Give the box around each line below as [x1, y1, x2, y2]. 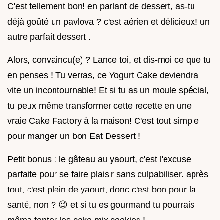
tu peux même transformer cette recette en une [7, 101, 192, 110]
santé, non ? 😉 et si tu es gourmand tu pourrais [7, 200, 194, 210]
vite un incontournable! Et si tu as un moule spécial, [7, 85, 209, 95]
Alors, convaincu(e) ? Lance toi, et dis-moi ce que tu [7, 55, 211, 65]
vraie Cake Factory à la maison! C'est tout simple [7, 116, 199, 126]
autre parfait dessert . [7, 32, 91, 42]
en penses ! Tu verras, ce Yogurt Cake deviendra [7, 70, 198, 80]
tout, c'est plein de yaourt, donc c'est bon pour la [7, 185, 196, 194]
